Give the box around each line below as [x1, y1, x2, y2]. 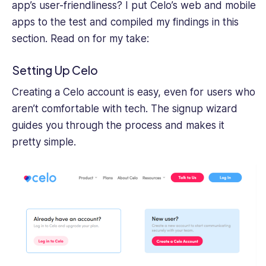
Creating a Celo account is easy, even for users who [12, 86, 255, 99]
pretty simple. [12, 136, 76, 148]
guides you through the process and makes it [12, 119, 224, 132]
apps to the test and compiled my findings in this [12, 16, 239, 28]
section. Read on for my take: [12, 33, 158, 45]
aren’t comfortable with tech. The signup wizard [12, 103, 237, 115]
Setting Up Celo [12, 62, 98, 77]
